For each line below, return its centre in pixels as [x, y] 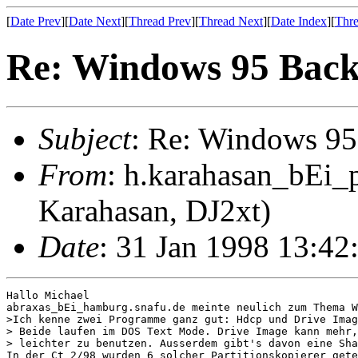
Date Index [299, 21]
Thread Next [231, 21]
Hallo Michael [48, 295]
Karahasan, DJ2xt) [155, 210]
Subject [85, 138]
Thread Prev [160, 21]
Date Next [95, 21]
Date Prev [36, 21]
